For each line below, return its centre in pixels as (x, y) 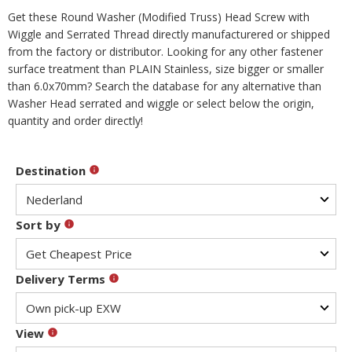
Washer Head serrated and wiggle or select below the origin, (161, 103)
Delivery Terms (62, 279)
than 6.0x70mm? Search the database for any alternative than (165, 86)
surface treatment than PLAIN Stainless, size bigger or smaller (166, 69)
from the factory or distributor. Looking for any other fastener (165, 51)
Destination (52, 170)
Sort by (40, 225)
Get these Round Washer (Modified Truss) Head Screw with (159, 17)
